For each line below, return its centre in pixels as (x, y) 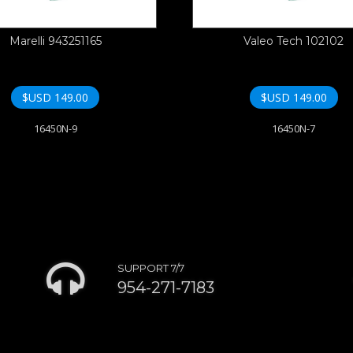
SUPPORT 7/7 (151, 268)
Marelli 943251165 (55, 41)
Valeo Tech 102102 (294, 41)
